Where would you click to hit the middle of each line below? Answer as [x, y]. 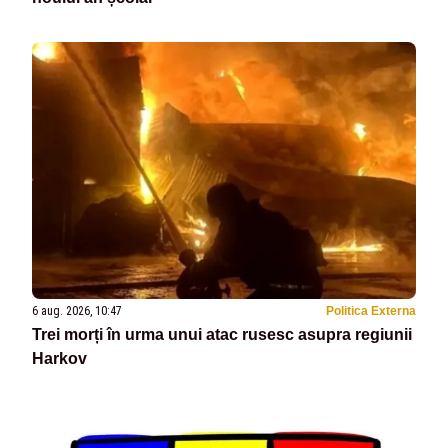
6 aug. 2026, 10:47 [77, 310]
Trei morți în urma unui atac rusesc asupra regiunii [222, 334]
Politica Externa [371, 310]
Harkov [59, 358]
